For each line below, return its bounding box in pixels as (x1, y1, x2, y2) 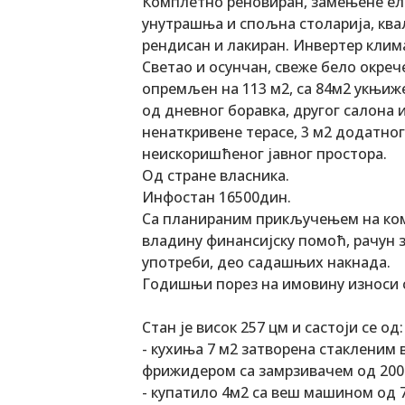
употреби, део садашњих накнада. (142, 251, 391, 272)
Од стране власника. (142, 165, 289, 185)
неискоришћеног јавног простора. (142, 143, 387, 164)
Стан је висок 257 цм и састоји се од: (142, 316, 403, 337)
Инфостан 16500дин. (142, 186, 291, 207)
